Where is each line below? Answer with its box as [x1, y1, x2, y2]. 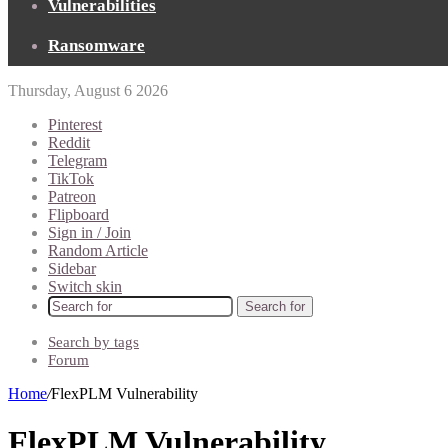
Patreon [48, 188, 96, 205]
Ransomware [48, 36, 145, 55]
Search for [245, 299, 305, 314]
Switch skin [48, 278, 122, 295]
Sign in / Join [48, 224, 131, 241]
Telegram [48, 152, 107, 169]
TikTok [48, 170, 94, 187]
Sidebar [48, 260, 96, 277]
